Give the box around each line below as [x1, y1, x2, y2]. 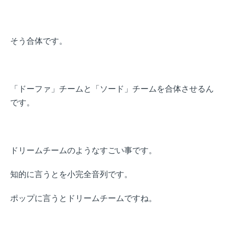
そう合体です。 [10, 35, 67, 46]
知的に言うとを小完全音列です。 [10, 168, 132, 180]
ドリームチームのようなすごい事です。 [10, 145, 157, 156]
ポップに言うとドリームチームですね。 [10, 192, 157, 204]
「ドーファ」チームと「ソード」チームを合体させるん [10, 83, 214, 94]
